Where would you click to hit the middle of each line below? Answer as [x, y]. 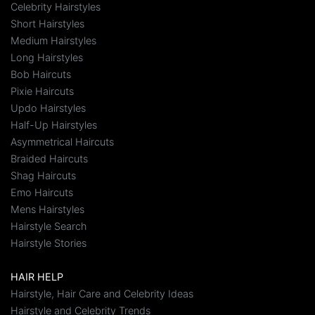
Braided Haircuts [49, 159]
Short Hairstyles [47, 24]
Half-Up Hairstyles [54, 125]
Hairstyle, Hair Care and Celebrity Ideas [102, 294]
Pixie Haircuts [42, 91]
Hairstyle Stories [49, 243]
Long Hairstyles [47, 58]
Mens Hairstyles [47, 210]
